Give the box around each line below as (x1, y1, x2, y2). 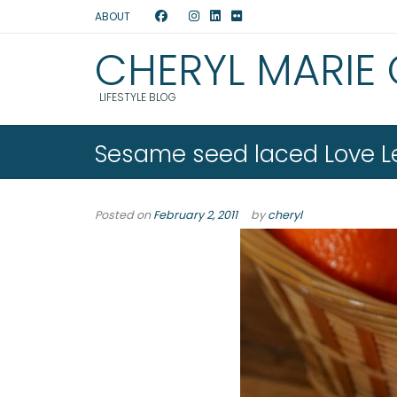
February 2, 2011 (153, 207, 237, 222)
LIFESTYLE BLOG (99, 90, 176, 105)
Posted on (95, 207, 153, 222)
